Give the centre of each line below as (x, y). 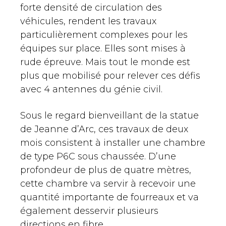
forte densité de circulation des (91, 8)
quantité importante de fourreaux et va (109, 197)
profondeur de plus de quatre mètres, (106, 170)
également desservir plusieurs (89, 211)
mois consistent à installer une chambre (113, 143)
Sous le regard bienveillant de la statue (109, 116)
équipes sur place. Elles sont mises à (103, 49)
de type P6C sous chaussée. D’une (98, 157)
